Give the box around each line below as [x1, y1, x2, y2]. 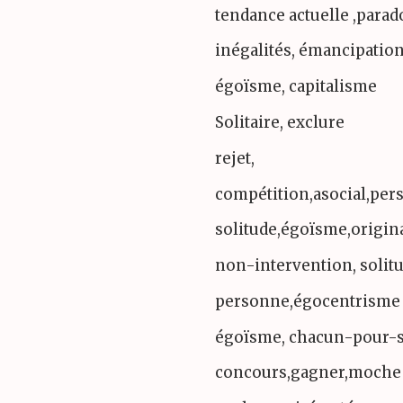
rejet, [215, 148, 255, 168]
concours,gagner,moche [215, 363, 401, 383]
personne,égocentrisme [215, 291, 400, 311]
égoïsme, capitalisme [215, 76, 377, 97]
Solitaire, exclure [215, 112, 345, 132]
